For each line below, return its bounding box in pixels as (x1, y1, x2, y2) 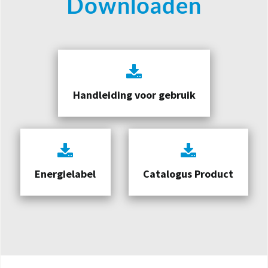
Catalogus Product (143, 166, 233, 181)
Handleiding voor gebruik (72, 87, 196, 102)
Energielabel (35, 166, 96, 181)
